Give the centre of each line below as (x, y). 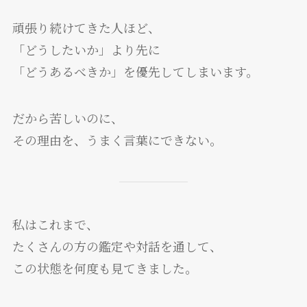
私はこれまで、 (55, 224)
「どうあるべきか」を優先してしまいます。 (135, 72)
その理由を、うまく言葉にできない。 (117, 140)
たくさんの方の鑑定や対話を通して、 (117, 246)
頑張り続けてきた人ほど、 (86, 28)
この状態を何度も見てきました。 (105, 268)
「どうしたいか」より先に (86, 50)
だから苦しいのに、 (67, 118)
